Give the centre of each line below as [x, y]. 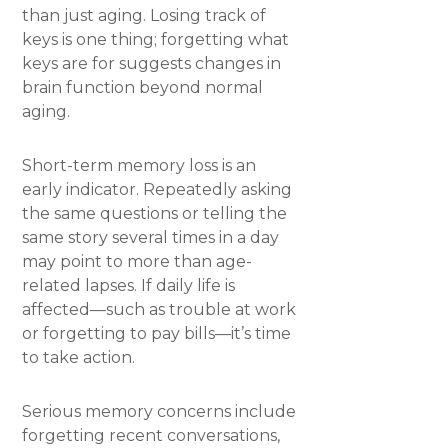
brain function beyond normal [143, 87]
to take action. [79, 357]
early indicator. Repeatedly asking [157, 189]
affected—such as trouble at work [159, 309]
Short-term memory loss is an [139, 165]
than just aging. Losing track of [144, 15]
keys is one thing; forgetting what [156, 39]
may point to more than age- [137, 261]
